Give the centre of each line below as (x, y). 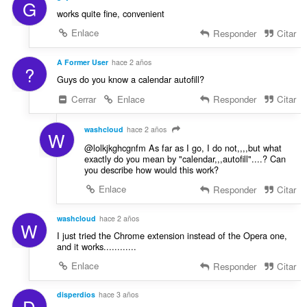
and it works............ (96, 246)
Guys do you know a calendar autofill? (130, 79)
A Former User (82, 62)
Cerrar (83, 99)
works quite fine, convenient (110, 14)
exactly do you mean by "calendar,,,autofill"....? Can (185, 158)
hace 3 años (118, 295)
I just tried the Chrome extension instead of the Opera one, (172, 235)
